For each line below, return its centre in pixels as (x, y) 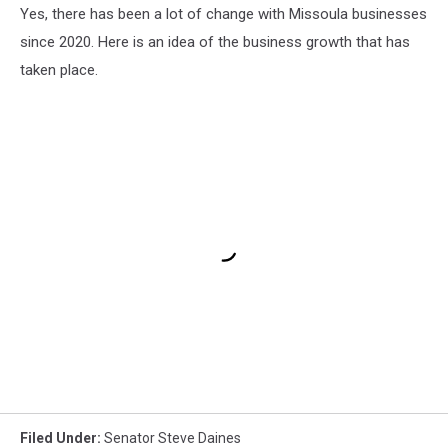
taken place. (59, 70)
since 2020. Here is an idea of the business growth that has (215, 42)
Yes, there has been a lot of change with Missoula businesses (223, 14)
